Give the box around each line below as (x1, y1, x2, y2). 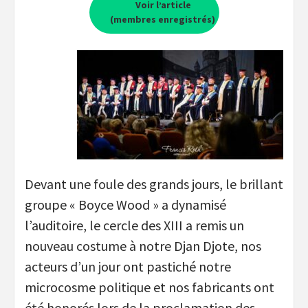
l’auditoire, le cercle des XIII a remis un (25, 217, 244, 234)
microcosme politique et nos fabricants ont (25, 278, 274, 296)
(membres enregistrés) (109, 12, 215, 25)
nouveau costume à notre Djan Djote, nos (25, 237, 261, 255)
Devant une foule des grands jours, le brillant (25, 175, 283, 193)
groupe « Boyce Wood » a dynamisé (25, 196, 226, 214)
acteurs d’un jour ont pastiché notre (25, 258, 231, 276)
